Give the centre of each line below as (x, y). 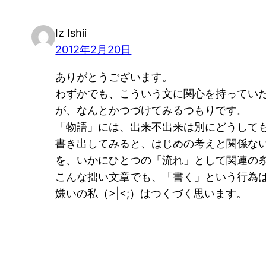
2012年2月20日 (94, 50)
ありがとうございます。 (114, 77)
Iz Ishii (71, 33)
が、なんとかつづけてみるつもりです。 (152, 110)
